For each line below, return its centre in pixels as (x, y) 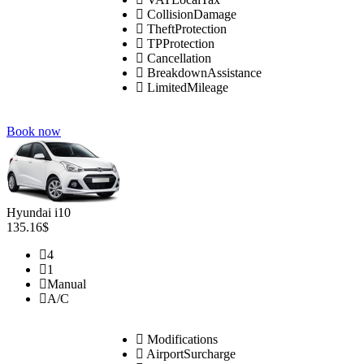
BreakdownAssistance (202, 72)
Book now (34, 131)
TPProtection (179, 43)
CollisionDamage (190, 14)
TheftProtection (185, 28)
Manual (67, 284)
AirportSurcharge (189, 353)
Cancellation (177, 58)
